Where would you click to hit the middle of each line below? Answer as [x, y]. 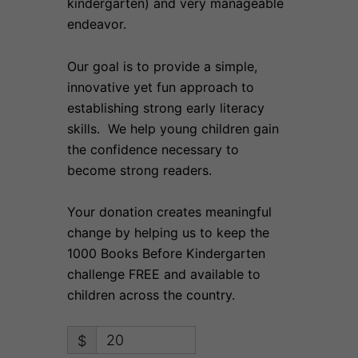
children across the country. [151, 294]
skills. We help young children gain [173, 128]
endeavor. [97, 24]
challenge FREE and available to [164, 274]
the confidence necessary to [153, 149]
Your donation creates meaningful [169, 211]
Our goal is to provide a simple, [162, 66]
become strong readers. [139, 170]
